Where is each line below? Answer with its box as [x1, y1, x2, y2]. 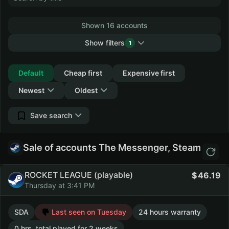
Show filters [85, 38, 125, 47]
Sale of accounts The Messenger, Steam [23, 142, 201, 153]
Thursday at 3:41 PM [25, 181, 95, 190]
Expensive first [123, 68, 175, 77]
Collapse [95, 56, 125, 64]
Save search [30, 111, 72, 120]
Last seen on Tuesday [50, 208, 126, 216]
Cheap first [64, 68, 102, 77]
